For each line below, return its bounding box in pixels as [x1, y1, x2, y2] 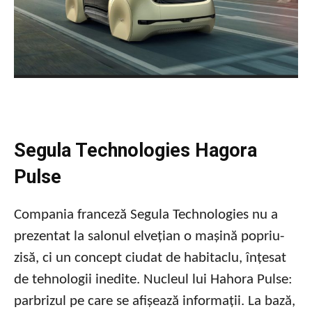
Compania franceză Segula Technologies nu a [14, 208, 278, 223]
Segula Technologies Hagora [14, 139, 257, 162]
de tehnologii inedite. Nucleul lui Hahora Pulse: [14, 272, 292, 288]
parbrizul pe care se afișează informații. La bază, [14, 294, 295, 309]
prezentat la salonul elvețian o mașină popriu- [14, 229, 284, 244]
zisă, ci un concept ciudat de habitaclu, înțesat [14, 251, 286, 266]
